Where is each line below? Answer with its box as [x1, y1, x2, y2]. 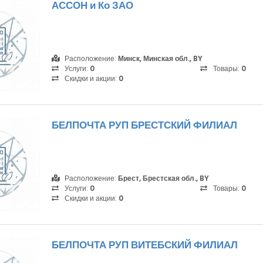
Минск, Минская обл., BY [118, 53, 203, 63]
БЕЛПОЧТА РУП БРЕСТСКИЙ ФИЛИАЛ [52, 118, 237, 132]
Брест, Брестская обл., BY [118, 173, 209, 183]
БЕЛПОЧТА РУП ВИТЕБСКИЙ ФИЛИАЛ [52, 238, 238, 252]
